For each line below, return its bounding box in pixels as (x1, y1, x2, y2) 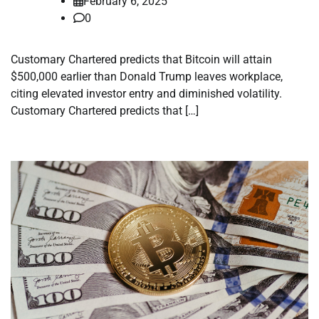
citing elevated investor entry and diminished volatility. (11, 86, 282, 100)
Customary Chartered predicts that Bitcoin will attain (11, 52, 272, 66)
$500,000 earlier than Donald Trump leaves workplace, (11, 69, 283, 83)
